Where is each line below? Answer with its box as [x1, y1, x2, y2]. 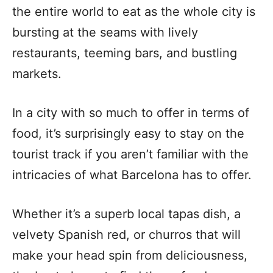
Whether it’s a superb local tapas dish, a [12, 206, 241, 221]
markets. [12, 66, 62, 81]
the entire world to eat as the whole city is [12, 4, 255, 19]
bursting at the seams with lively [12, 24, 198, 40]
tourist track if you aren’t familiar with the [12, 146, 249, 161]
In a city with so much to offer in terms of [12, 105, 249, 120]
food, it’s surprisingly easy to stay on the [12, 126, 244, 141]
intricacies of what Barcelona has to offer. [12, 167, 252, 182]
